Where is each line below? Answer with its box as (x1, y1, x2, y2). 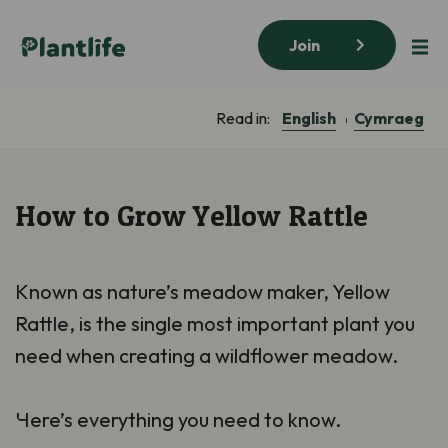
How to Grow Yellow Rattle (15, 197, 368, 233)
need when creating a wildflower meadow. (15, 342, 398, 368)
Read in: (216, 108, 273, 128)
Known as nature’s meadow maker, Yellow (15, 278, 390, 304)
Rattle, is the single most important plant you (15, 310, 415, 336)
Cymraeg (354, 107, 424, 128)
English (282, 107, 336, 128)
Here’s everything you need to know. (15, 406, 341, 432)
